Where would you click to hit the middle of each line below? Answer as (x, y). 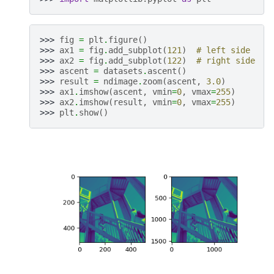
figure (123, 39)
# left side (223, 50)
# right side (226, 60)
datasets (123, 71)
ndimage (120, 81)
